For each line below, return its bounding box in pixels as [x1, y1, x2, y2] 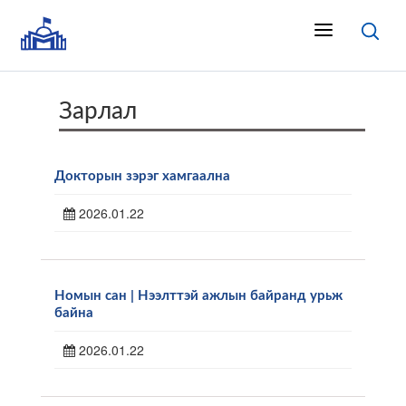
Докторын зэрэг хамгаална [54, 169, 230, 183]
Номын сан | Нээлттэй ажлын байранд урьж [54, 289, 343, 303]
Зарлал [59, 100, 137, 123]
